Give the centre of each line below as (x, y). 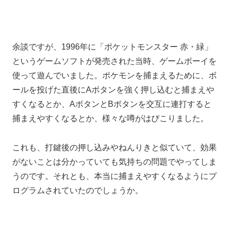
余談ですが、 (37, 47)
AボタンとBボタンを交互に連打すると (141, 104)
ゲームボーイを (188, 61)
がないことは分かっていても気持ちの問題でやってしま (114, 162)
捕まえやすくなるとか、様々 (65, 118)
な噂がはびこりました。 (164, 118)
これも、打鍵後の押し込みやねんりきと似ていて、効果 (114, 147)
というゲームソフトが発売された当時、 (86, 61)
